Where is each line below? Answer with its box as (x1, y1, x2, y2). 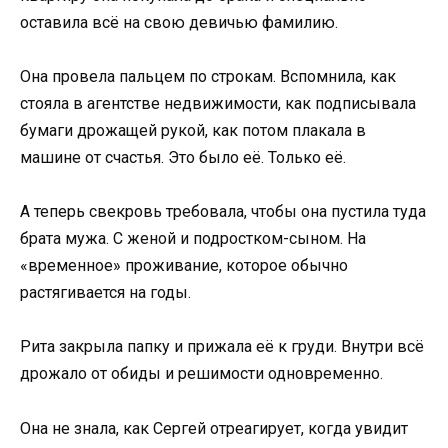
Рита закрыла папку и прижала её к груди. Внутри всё (20, 337, 424, 357)
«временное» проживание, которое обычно (20, 256, 348, 276)
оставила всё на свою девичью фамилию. (20, 12, 338, 32)
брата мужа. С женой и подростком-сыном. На (20, 229, 366, 249)
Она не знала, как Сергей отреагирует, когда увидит (20, 418, 408, 438)
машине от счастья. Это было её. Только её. (20, 148, 346, 167)
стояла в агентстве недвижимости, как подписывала (20, 94, 416, 113)
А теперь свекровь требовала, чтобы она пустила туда (20, 202, 426, 222)
